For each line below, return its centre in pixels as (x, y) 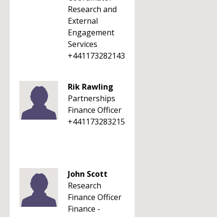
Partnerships (92, 98)
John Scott (88, 174)
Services (83, 44)
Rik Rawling (91, 87)
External (83, 21)
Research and (92, 9)
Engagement (91, 32)
